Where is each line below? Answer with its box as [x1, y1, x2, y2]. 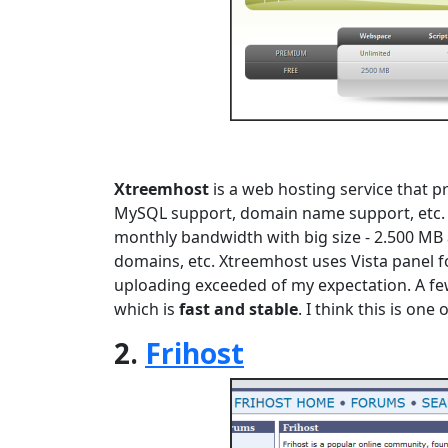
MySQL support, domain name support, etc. [114, 202, 445, 225]
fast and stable [175, 298, 298, 321]
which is [114, 298, 175, 321]
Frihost [145, 334, 244, 373]
